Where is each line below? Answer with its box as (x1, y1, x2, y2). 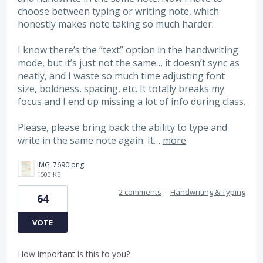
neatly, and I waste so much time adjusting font (18, 69, 225, 83)
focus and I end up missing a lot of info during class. (18, 95, 245, 109)
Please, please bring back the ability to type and (18, 121, 227, 134)
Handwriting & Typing (170, 186, 245, 197)
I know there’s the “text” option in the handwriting (18, 43, 238, 57)
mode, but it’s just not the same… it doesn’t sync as (18, 56, 240, 70)
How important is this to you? (18, 248, 130, 259)
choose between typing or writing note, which (18, 4, 219, 18)
